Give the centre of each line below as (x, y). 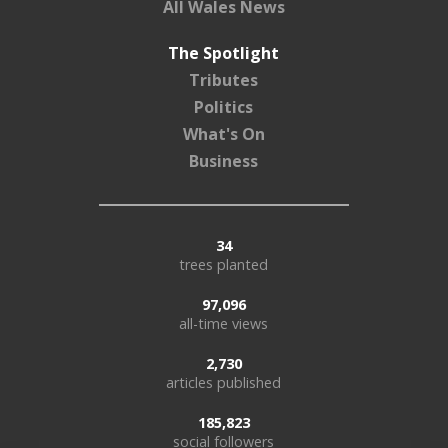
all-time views (224, 323)
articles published (224, 382)
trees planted (224, 264)
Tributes (224, 79)
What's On (223, 133)
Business (224, 160)
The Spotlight (224, 52)
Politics (224, 106)
